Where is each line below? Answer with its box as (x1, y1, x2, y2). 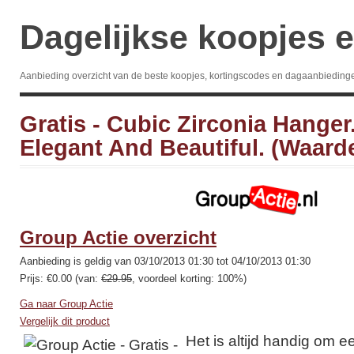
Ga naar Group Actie (20, 298, 113, 310)
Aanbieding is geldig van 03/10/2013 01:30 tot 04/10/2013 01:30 (20, 255, 311, 267)
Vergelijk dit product (20, 315, 110, 327)
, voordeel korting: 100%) (132, 273, 247, 284)
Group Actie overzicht (20, 227, 217, 248)
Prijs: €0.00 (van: (20, 273, 101, 284)
